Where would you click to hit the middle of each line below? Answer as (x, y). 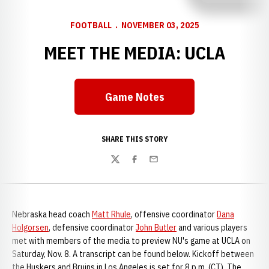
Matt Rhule (111, 214)
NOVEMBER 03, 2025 (160, 25)
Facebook (148, 165)
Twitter (124, 165)
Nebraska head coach (52, 214)
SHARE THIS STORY (134, 139)
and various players (212, 228)
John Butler (156, 228)
